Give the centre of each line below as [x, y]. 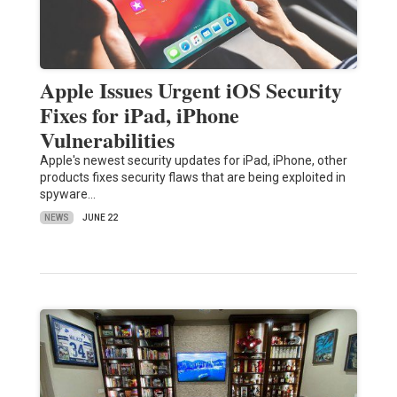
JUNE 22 [100, 218]
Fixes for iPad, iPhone [139, 115]
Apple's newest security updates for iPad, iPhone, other [193, 161]
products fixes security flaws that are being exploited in [192, 178]
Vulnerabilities [107, 140]
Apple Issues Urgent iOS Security [191, 90]
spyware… [67, 195]
